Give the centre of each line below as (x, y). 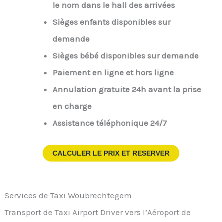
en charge (72, 106)
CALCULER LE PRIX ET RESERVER (111, 153)
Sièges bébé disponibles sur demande (125, 56)
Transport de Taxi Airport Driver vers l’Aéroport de (98, 212)
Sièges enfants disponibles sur (111, 22)
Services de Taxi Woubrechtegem (68, 195)
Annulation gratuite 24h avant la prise (127, 89)
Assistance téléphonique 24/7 (110, 123)
